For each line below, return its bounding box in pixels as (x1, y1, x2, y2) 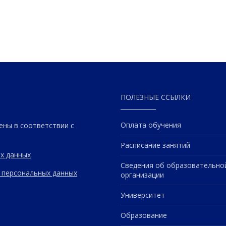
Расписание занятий (121, 140, 190, 150)
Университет (121, 190, 165, 200)
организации (121, 170, 164, 180)
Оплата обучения (121, 120, 181, 130)
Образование (121, 210, 167, 220)
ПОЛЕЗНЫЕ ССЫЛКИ (121, 92, 191, 102)
